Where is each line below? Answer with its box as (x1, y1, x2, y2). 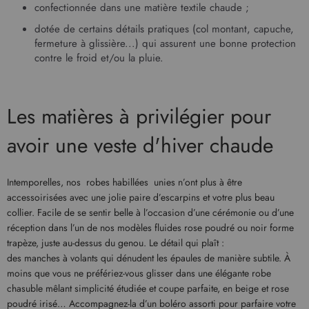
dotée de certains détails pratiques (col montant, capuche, (34, 21, 294, 37)
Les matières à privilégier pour (7, 101, 271, 131)
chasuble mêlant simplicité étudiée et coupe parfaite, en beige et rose (7, 281, 289, 295)
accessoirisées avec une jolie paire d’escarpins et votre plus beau (7, 190, 275, 204)
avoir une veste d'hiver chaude (7, 130, 273, 160)
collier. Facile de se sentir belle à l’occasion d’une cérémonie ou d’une (7, 205, 294, 219)
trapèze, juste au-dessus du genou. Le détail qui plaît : (7, 235, 224, 250)
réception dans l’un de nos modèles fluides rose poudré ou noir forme (7, 220, 294, 235)
